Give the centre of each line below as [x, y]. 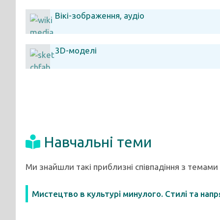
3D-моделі [76, 50]
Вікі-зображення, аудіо [100, 15]
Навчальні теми [98, 142]
